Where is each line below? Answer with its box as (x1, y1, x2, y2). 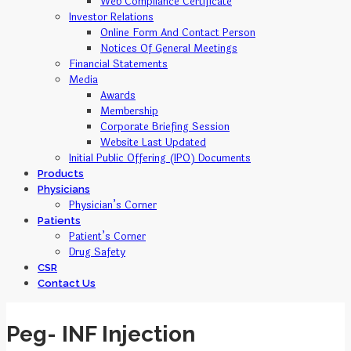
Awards (100, 87, 136, 103)
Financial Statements (69, 56, 168, 72)
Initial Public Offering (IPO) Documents (69, 150, 251, 166)
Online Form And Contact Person (100, 24, 255, 41)
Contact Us (38, 277, 96, 289)
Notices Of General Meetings (100, 40, 237, 56)
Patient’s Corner (69, 228, 146, 244)
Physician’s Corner (69, 197, 157, 213)
